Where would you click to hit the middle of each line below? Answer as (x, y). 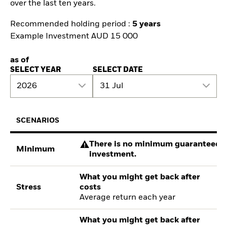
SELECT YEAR (35, 70)
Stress (29, 188)
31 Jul (111, 86)
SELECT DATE (118, 70)
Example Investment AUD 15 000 (74, 36)
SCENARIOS (38, 121)
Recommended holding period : (71, 24)
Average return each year (128, 198)
